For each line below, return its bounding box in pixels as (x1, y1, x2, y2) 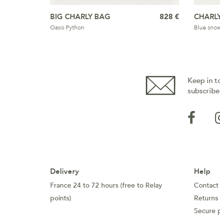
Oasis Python (50, 24, 84, 31)
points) (50, 193, 71, 203)
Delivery (50, 166, 79, 176)
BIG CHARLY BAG (50, 12, 110, 22)
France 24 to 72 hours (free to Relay (50, 181, 162, 190)
